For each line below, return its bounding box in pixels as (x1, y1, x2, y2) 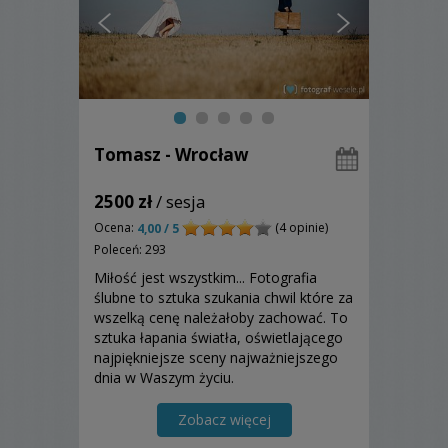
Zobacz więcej (177, 409, 271, 429)
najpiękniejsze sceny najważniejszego (94, 347, 338, 367)
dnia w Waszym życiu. (94, 367, 234, 387)
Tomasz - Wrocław (94, 143, 249, 167)
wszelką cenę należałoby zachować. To (94, 307, 348, 327)
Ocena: (94, 219, 137, 237)
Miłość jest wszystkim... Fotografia (94, 267, 317, 287)
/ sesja (152, 190, 206, 214)
